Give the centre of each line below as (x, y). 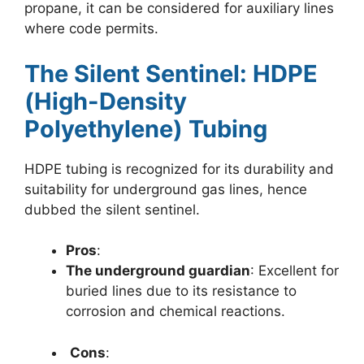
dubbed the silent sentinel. (112, 209)
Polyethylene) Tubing (146, 128)
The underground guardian (158, 271)
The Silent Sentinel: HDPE (171, 73)
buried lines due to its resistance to (181, 291)
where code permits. (91, 29)
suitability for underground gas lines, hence (166, 189)
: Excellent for (295, 271)
